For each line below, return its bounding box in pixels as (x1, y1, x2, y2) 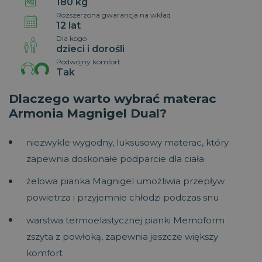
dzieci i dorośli (56, 43, 125, 54)
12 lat (56, 19, 81, 31)
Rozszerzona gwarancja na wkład (56, 10, 171, 19)
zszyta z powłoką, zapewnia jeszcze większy (26, 230, 218, 242)
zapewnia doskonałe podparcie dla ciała (26, 153, 204, 164)
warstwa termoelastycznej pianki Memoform (26, 214, 225, 226)
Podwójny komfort (56, 57, 120, 66)
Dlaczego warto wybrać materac (9, 91, 216, 106)
